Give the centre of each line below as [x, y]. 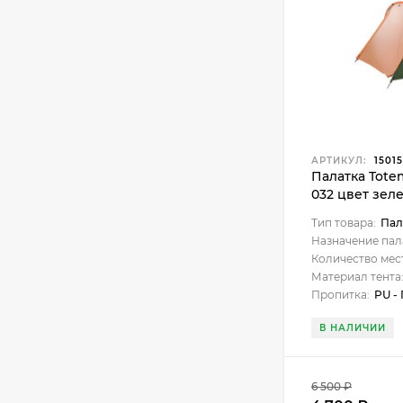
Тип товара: [344, 223]
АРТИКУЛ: [339, 161]
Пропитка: [340, 295]
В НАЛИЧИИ [353, 328]
